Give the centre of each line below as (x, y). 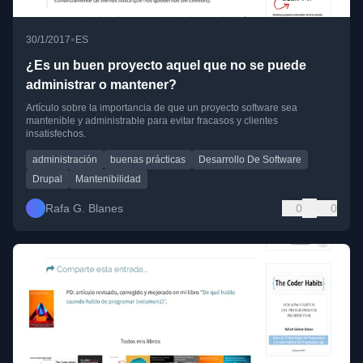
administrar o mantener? (101, 85)
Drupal (47, 179)
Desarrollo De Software (250, 160)
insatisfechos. (56, 134)
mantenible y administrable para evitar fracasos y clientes (152, 121)
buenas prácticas (148, 160)
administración (65, 160)
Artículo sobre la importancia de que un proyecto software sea (162, 108)
